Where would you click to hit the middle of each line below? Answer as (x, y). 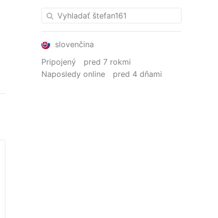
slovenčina (73, 44)
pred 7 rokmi (108, 62)
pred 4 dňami (138, 74)
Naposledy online (73, 74)
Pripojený (59, 62)
